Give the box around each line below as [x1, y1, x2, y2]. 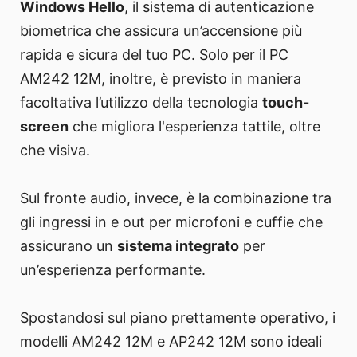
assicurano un [20, 237, 117, 255]
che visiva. [20, 142, 90, 159]
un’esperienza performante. [20, 261, 206, 279]
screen [20, 118, 69, 135]
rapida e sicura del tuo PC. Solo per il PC [20, 46, 288, 64]
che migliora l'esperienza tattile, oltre [69, 118, 320, 135]
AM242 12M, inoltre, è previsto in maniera [20, 70, 301, 88]
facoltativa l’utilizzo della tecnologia [20, 94, 262, 112]
